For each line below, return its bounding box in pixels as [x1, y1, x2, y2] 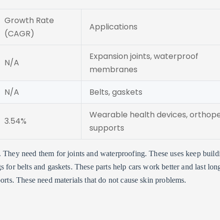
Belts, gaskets [89, 86, 142, 98]
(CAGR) [4, 28, 34, 39]
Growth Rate [4, 15, 54, 26]
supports [89, 122, 124, 134]
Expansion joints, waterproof [89, 51, 198, 62]
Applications [89, 21, 137, 32]
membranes [89, 64, 137, 75]
